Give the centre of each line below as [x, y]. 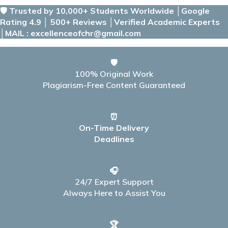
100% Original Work [114, 74]
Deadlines [114, 139]
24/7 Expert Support [114, 182]
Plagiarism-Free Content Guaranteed [114, 85]
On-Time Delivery [114, 128]
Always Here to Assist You [114, 193]
